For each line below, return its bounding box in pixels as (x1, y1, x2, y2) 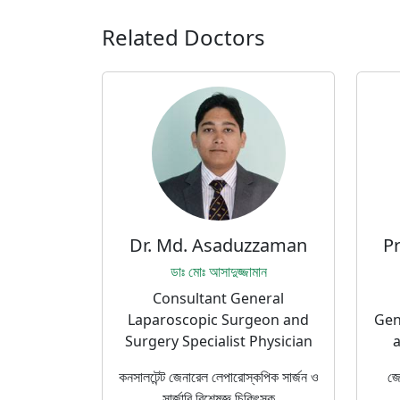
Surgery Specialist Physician (124, 331, 312, 351)
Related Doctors (102, 22, 265, 52)
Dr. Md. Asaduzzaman (129, 233, 307, 257)
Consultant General (153, 288, 284, 308)
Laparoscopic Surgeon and (128, 310, 309, 329)
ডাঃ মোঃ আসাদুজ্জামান (170, 262, 267, 281)
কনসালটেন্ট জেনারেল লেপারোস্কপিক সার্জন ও (118, 367, 319, 387)
